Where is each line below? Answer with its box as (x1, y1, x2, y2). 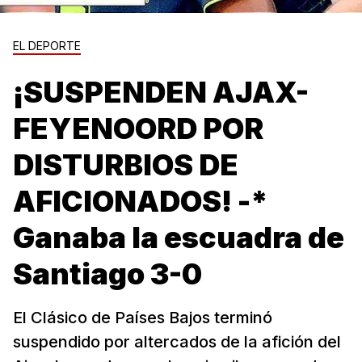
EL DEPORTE (13, 39, 81, 53)
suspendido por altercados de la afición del (13, 332, 341, 351)
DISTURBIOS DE (13, 147, 238, 183)
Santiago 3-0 (13, 256, 202, 292)
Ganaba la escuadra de (13, 220, 344, 255)
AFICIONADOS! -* (13, 183, 268, 219)
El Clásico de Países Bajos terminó (13, 308, 272, 327)
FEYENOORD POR (13, 111, 263, 146)
